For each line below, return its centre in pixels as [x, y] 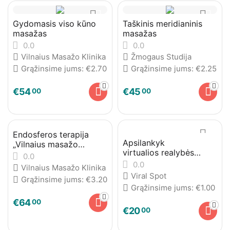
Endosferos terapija [51, 135]
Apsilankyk [144, 143]
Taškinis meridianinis [162, 24]
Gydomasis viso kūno [54, 24]
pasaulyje [141, 162]
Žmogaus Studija [161, 57]
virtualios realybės [158, 152]
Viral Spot [149, 176]
